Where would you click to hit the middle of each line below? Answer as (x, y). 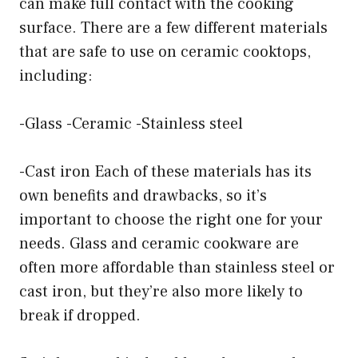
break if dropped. (80, 316)
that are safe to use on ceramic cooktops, (165, 52)
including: (56, 76)
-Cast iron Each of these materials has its (165, 172)
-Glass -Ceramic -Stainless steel (131, 124)
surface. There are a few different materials (173, 28)
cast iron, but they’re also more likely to (161, 292)
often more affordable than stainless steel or (177, 268)
